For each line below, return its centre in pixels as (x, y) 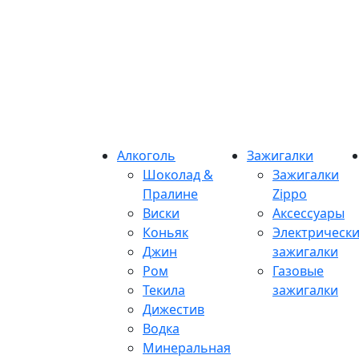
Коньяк (165, 232)
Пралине (170, 194)
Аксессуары (309, 213)
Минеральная (187, 348)
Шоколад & (178, 175)
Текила (164, 290)
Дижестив (173, 309)
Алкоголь (146, 155)
